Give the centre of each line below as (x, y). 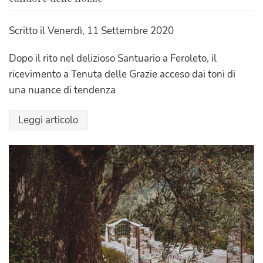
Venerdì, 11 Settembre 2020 (111, 31)
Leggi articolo (48, 120)
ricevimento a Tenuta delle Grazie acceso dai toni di (122, 74)
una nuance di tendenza (62, 90)
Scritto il (28, 31)
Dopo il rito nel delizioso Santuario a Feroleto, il (113, 58)
